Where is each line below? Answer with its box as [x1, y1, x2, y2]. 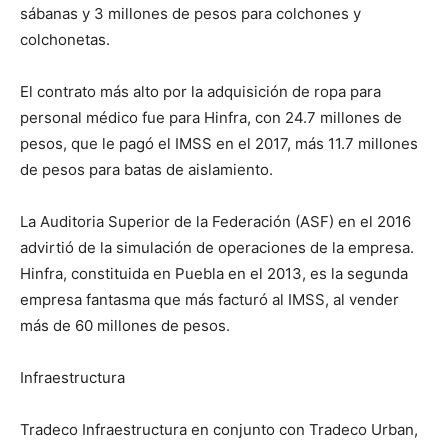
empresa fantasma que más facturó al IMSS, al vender [20, 290, 399, 310]
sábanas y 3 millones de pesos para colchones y [20, 4, 361, 24]
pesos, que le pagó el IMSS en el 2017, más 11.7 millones [20, 134, 418, 154]
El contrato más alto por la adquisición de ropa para [20, 82, 381, 102]
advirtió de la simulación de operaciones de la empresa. [20, 238, 414, 258]
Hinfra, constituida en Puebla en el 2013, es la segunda [20, 264, 408, 284]
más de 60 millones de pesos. [20, 316, 230, 336]
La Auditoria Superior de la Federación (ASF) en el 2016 [20, 212, 411, 232]
